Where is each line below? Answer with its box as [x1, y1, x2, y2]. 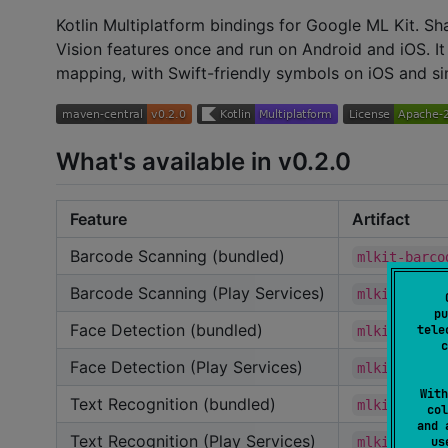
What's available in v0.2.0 [56, 146, 351, 176]
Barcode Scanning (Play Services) [70, 282, 325, 303]
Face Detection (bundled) [70, 319, 263, 340]
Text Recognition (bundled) [70, 393, 276, 414]
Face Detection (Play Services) [70, 356, 303, 377]
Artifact [352, 208, 410, 229]
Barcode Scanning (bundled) [70, 245, 285, 266]
